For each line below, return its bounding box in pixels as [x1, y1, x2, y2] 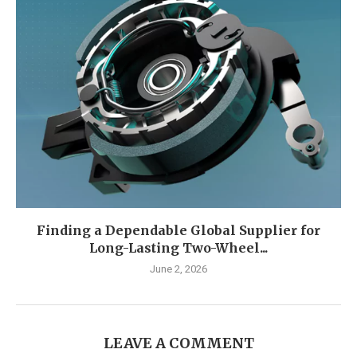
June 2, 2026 [150, 263, 207, 276]
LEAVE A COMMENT [103, 334, 254, 353]
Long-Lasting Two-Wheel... [89, 240, 268, 257]
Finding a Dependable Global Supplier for [37, 222, 320, 239]
